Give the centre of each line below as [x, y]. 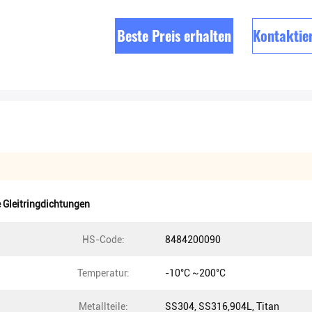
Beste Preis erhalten [174, 36]
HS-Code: [103, 240]
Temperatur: [103, 273]
